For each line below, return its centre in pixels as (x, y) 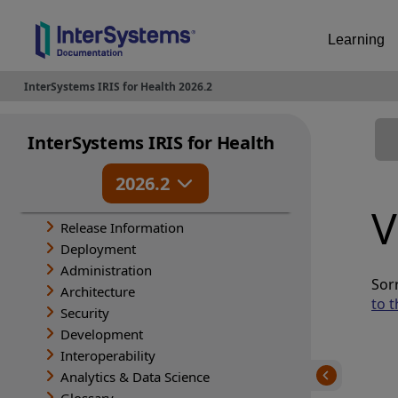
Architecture (98, 291)
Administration (106, 270)
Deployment (98, 248)
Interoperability (108, 355)
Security (85, 312)
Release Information (122, 227)
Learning (357, 40)
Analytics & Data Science (135, 376)
